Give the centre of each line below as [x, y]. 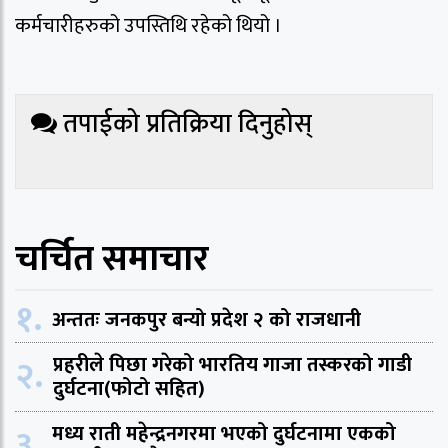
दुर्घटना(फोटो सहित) [129, 388]
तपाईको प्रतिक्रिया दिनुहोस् [184, 124]
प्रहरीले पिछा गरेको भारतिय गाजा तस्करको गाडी [232, 364]
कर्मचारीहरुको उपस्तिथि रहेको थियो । [148, 25]
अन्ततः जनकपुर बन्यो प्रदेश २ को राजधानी [206, 319]
